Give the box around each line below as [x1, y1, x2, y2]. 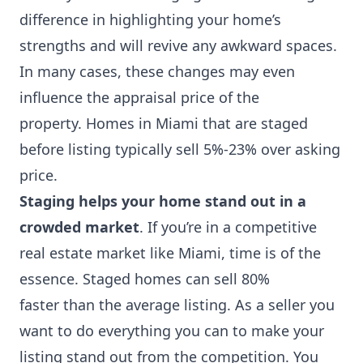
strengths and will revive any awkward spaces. [19, 36, 341, 55]
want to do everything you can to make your [19, 321, 324, 340]
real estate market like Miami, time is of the [19, 243, 321, 263]
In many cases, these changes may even [19, 62, 295, 81]
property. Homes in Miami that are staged [19, 113, 308, 133]
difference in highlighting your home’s [19, 10, 281, 29]
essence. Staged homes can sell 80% [19, 269, 270, 288]
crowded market [19, 217, 139, 237]
